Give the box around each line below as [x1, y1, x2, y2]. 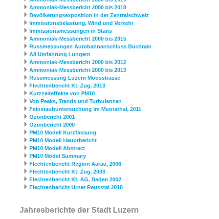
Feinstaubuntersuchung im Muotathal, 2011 [29, 106, 141, 112]
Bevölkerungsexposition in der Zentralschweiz [29, 12, 149, 19]
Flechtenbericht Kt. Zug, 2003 [29, 169, 105, 175]
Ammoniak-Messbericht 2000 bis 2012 [29, 59, 126, 66]
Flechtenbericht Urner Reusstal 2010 [29, 184, 123, 191]
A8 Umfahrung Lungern [29, 51, 90, 58]
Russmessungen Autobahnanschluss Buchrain [29, 44, 152, 50]
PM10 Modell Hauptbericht [29, 137, 97, 144]
